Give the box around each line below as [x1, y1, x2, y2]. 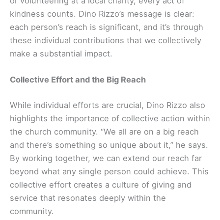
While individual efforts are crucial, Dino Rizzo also [10, 100, 205, 110]
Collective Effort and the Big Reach [10, 75, 146, 84]
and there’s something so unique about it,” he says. [10, 139, 208, 150]
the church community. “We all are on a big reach [10, 126, 199, 137]
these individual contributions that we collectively [10, 35, 201, 45]
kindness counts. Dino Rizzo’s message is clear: [10, 8, 194, 19]
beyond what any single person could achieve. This [10, 166, 209, 176]
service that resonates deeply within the [10, 192, 166, 203]
